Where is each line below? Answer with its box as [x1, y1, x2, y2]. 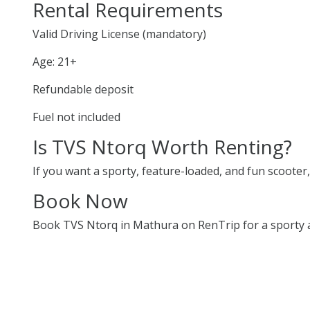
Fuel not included [33, 109, 120, 125]
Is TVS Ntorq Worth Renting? [33, 133, 292, 160]
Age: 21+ [33, 53, 77, 69]
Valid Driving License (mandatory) [33, 26, 206, 42]
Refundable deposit [33, 81, 134, 97]
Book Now [33, 187, 128, 214]
